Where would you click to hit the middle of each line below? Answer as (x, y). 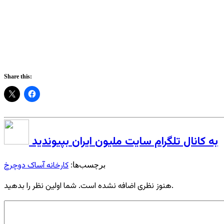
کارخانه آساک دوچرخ (36, 166)
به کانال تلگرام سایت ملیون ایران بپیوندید (125, 141)
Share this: (18, 76)
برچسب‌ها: (87, 165)
